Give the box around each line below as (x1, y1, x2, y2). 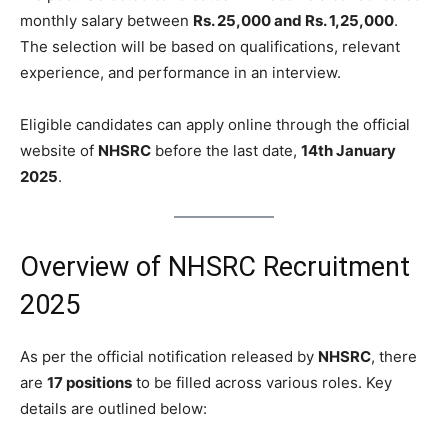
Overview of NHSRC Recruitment (20, 251, 410, 284)
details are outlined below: (20, 399, 207, 419)
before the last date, (151, 141, 301, 161)
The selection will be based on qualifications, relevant (20, 37, 400, 57)
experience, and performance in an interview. (20, 63, 341, 83)
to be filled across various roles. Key (132, 373, 392, 393)
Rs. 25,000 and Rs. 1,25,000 (193, 11, 394, 31)
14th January (301, 141, 396, 161)
